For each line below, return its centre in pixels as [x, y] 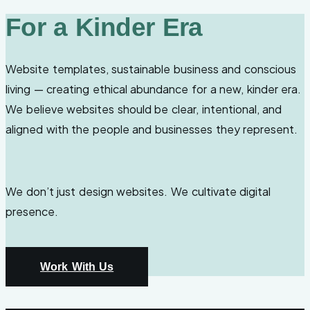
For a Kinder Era [104, 27]
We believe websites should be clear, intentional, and [144, 109]
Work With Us [77, 267]
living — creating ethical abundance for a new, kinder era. [154, 89]
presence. [32, 212]
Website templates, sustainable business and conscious [151, 69]
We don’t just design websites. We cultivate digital [138, 192]
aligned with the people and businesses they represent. [152, 129]
